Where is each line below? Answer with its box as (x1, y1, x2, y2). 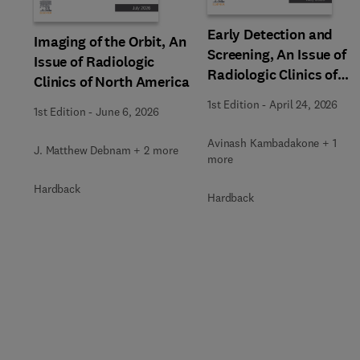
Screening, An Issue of (207, 45, 346, 64)
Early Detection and (207, 25, 333, 44)
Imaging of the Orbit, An (34, 32, 186, 51)
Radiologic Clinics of (207, 65, 338, 84)
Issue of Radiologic (34, 52, 155, 72)
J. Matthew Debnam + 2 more (34, 143, 178, 157)
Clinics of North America (34, 72, 190, 92)
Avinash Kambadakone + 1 (207, 136, 337, 150)
